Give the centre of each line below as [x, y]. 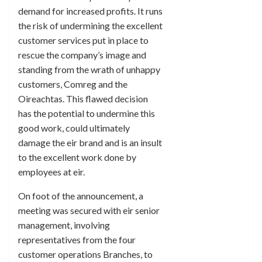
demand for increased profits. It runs [90, 11]
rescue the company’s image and [82, 55]
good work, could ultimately [74, 128]
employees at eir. [51, 172]
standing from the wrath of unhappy [89, 69]
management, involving [64, 225]
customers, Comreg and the [73, 84]
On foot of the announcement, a [81, 196]
